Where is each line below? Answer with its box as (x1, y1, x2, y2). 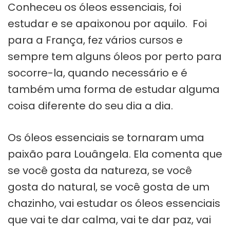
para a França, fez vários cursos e (8, 32, 183, 47)
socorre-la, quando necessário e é (8, 65, 187, 80)
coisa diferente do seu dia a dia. (8, 98, 173, 113)
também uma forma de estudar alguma (8, 82, 220, 97)
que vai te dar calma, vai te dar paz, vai (8, 212, 211, 227)
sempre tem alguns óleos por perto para (8, 49, 222, 64)
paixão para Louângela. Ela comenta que (8, 146, 222, 161)
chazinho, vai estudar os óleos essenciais (8, 196, 220, 210)
